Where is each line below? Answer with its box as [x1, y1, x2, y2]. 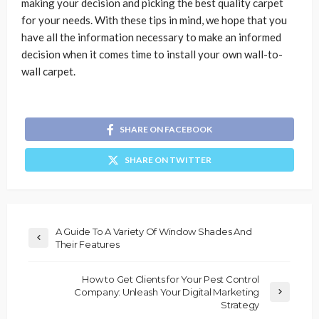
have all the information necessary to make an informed [21, 30, 281, 43]
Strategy [221, 298, 259, 310]
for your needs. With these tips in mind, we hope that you [21, 13, 287, 26]
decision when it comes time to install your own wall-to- [21, 47, 283, 61]
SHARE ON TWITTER [125, 154, 211, 165]
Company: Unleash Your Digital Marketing [74, 286, 259, 298]
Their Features [56, 238, 120, 250]
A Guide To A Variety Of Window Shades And [56, 225, 252, 237]
